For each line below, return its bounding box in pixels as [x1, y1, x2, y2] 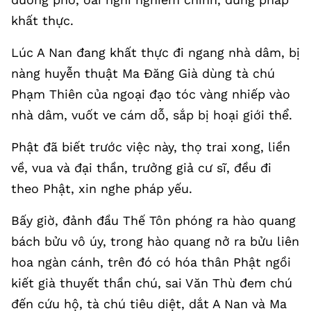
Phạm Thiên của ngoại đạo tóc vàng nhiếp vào [11, 87, 290, 101]
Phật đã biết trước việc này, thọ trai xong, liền [11, 140, 290, 154]
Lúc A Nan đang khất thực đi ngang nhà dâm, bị [11, 45, 300, 60]
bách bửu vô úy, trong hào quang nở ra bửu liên [11, 234, 299, 249]
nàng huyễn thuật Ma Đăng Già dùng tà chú [11, 66, 275, 81]
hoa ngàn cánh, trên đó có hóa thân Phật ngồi [11, 255, 291, 269]
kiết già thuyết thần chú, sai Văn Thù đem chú [11, 276, 292, 290]
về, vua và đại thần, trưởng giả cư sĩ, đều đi [11, 160, 271, 175]
